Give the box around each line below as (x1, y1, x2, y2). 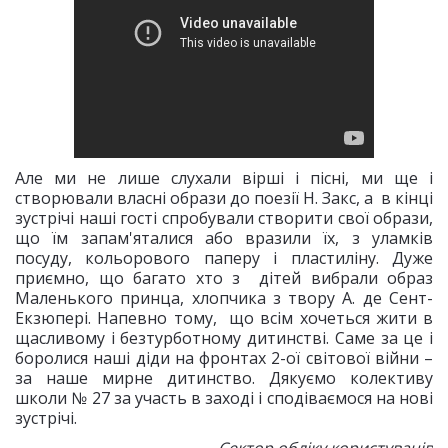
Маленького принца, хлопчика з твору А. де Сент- (15, 287, 433, 309)
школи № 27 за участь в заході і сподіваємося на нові (15, 387, 433, 409)
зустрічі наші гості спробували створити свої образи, (15, 207, 433, 229)
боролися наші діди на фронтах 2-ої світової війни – (15, 347, 433, 369)
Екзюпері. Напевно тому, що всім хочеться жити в (15, 307, 433, 329)
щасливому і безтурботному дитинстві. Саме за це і (15, 327, 433, 349)
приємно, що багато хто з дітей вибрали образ (15, 267, 433, 289)
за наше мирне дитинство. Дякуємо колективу (15, 367, 433, 389)
